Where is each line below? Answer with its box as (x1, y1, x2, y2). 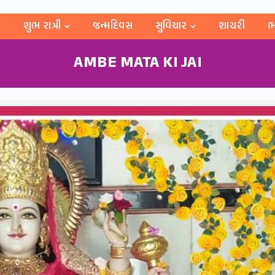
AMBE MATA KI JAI (74, 50, 201, 76)
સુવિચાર (155, 17, 187, 35)
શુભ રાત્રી (23, 17, 61, 35)
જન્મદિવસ (92, 17, 133, 35)
